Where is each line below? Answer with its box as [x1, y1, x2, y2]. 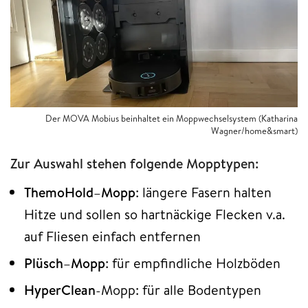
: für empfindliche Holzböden [105, 253, 280, 272]
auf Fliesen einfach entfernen [24, 226, 201, 245]
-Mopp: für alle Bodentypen [96, 280, 261, 299]
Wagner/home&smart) [211, 124, 298, 137]
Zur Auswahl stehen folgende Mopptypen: [10, 153, 258, 173]
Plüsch [24, 253, 63, 272]
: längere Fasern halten [135, 182, 272, 201]
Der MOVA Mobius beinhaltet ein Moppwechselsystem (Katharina [45, 111, 298, 124]
